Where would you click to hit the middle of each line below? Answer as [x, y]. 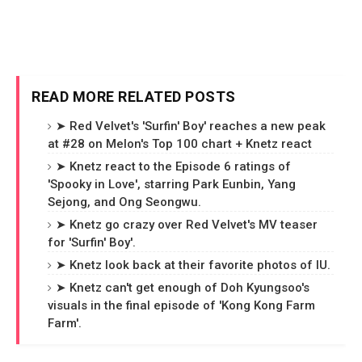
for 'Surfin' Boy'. [92, 242]
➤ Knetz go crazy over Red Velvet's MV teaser [187, 225]
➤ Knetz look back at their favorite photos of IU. [193, 265]
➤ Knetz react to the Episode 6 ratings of [173, 166]
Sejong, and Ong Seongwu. [124, 202]
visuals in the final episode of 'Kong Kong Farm [181, 305]
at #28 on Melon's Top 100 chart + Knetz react [180, 144]
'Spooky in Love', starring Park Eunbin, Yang [172, 184]
